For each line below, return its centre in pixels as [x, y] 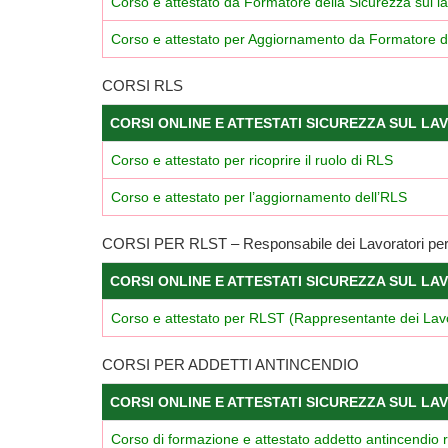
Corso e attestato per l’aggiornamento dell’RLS [259, 196]
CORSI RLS [142, 85]
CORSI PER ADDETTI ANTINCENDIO [230, 364]
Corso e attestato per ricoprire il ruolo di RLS [252, 159]
